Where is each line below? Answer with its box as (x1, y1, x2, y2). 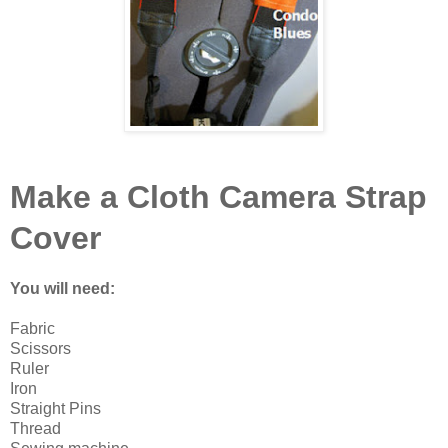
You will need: (10, 279, 115, 297)
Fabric (10, 319, 55, 337)
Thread (10, 419, 61, 437)
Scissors (10, 339, 71, 357)
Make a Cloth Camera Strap (10, 178, 427, 215)
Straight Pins (10, 399, 101, 417)
